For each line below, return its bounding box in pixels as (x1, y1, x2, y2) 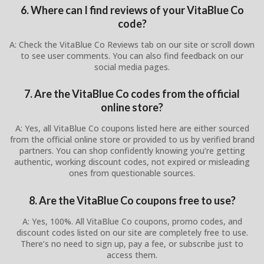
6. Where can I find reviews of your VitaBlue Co (20, 3, 244, 16)
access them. (107, 249, 157, 260)
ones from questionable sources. (69, 167, 195, 179)
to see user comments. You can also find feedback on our (21, 49, 243, 61)
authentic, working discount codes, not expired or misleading (14, 156, 250, 168)
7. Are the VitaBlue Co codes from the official (24, 87, 240, 101)
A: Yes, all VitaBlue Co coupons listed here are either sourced (15, 123, 249, 134)
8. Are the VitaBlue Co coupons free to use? (28, 193, 236, 207)
